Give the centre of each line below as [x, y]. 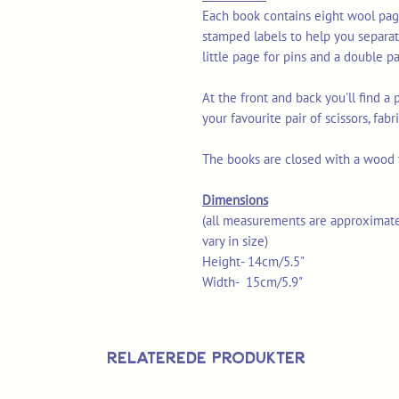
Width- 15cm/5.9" [252, 282]
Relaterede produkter [206, 358]
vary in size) [235, 241]
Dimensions [235, 200]
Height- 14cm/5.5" [253, 262]
